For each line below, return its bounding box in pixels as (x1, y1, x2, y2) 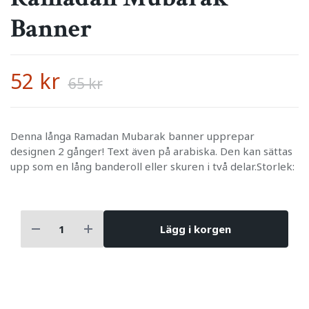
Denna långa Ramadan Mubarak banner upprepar (10, 129, 255, 143)
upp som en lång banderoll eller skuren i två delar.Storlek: (10, 159, 295, 174)
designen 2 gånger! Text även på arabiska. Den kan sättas (10, 144, 292, 159)
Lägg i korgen (160, 221, 232, 236)
